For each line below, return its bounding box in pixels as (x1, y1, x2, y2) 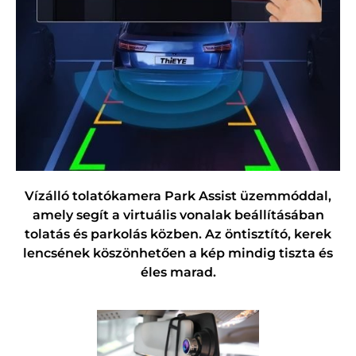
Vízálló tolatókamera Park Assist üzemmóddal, (25, 188, 331, 204)
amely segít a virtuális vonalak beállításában (32, 207, 324, 223)
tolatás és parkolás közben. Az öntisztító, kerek (25, 226, 331, 242)
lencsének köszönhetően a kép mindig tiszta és (23, 246, 333, 261)
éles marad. (140, 265, 216, 281)
